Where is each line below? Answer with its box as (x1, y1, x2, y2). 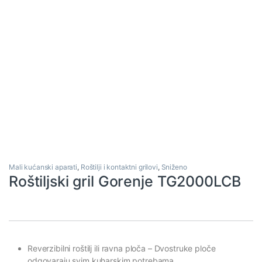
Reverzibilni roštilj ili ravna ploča (27, 243, 148, 253)
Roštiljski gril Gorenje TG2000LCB (9, 172, 241, 190)
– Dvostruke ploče (147, 243, 216, 253)
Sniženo (161, 162, 187, 171)
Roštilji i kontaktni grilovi (80, 162, 158, 171)
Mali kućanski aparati (9, 162, 78, 171)
